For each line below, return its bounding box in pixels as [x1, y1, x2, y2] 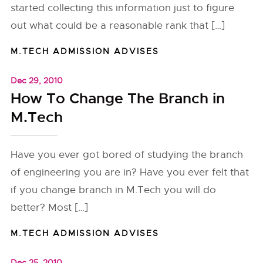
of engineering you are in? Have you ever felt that [11, 166, 249, 178]
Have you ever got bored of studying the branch [11, 149, 244, 161]
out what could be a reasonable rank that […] [11, 19, 225, 32]
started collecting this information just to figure [11, 2, 235, 14]
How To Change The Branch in [11, 89, 225, 108]
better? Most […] [11, 201, 89, 214]
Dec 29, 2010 [11, 75, 63, 86]
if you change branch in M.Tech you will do [11, 184, 217, 196]
